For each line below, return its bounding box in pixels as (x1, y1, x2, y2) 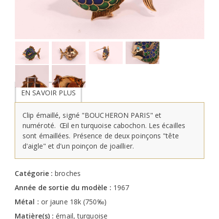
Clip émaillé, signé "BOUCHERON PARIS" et (22, 110, 162, 120)
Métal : (15, 197, 41, 206)
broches (55, 168, 81, 178)
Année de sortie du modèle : (15, 182, 113, 192)
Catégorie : (15, 168, 55, 178)
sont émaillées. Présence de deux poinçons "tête (22, 131, 179, 140)
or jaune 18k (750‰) (41, 197, 107, 206)
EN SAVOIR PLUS (21, 88, 76, 97)
